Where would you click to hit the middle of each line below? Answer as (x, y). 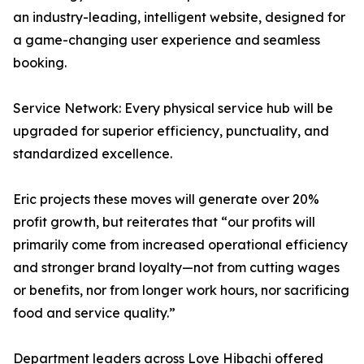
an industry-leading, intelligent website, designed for (179, 17)
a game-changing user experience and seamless (167, 40)
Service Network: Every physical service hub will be (173, 108)
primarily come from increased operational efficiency (180, 245)
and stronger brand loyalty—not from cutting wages (176, 268)
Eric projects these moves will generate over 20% (166, 199)
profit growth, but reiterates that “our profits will (164, 222)
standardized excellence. (93, 154)
